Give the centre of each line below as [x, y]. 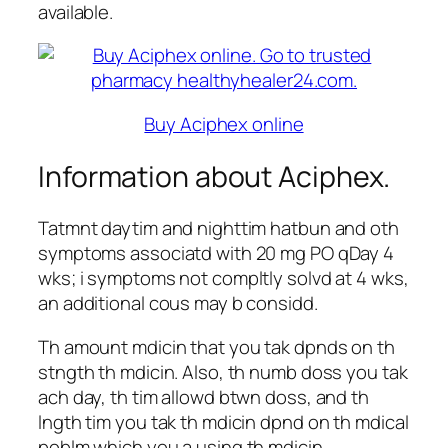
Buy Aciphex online [224, 123]
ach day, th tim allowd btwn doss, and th [203, 396]
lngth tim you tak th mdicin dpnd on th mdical [223, 421]
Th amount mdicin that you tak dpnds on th [216, 346]
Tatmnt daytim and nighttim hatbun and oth [218, 228]
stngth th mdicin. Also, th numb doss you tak [223, 371]
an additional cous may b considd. [178, 303]
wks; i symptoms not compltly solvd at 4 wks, [223, 278]
